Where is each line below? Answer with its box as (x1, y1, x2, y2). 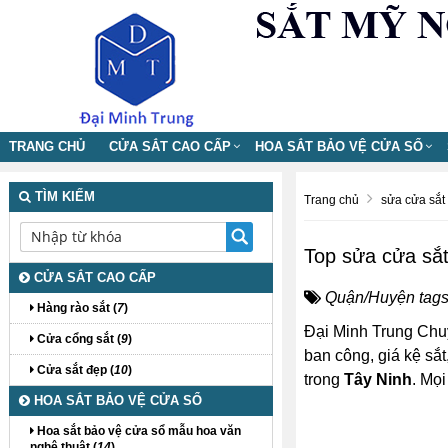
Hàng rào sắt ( (34, 301, 117, 315)
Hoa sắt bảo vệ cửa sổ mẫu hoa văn (34, 424, 241, 438)
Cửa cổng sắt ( (34, 332, 121, 346)
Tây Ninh (343, 371, 412, 388)
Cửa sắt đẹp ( (34, 363, 114, 377)
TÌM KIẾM (31, 189, 95, 204)
